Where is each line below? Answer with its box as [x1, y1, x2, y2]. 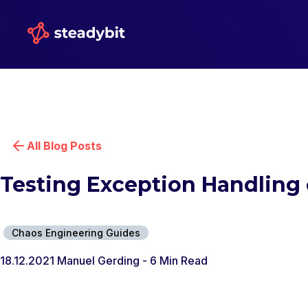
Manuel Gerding [57, 254, 140, 267]
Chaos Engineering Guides [12, 227, 140, 239]
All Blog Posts [27, 139, 102, 153]
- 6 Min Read [142, 254, 208, 267]
